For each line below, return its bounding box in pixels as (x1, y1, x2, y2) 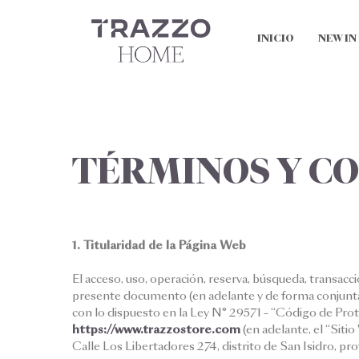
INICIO (257, 32, 295, 44)
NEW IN (318, 32, 357, 44)
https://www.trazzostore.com (72, 321, 240, 337)
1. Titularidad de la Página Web (72, 237, 246, 253)
